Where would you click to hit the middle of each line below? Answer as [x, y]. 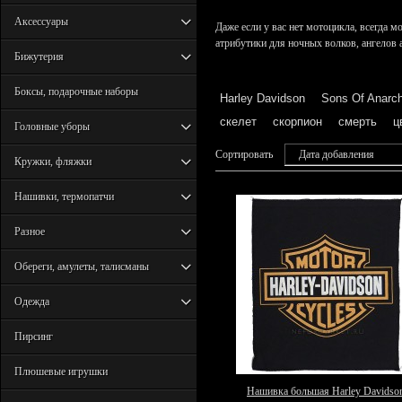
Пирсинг [34, 336]
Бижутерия [39, 57]
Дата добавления [336, 154]
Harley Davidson [262, 98]
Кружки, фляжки [53, 162]
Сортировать [245, 154]
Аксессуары [41, 22]
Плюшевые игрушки [61, 371]
